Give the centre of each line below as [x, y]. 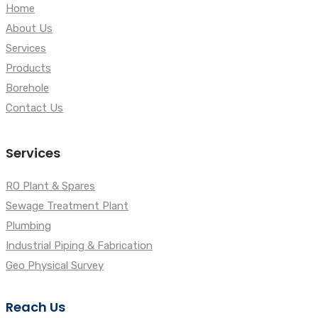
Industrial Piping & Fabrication [79, 246]
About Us [29, 29]
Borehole [27, 88]
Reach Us [35, 307]
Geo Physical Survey [55, 266]
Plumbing [28, 226]
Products [28, 68]
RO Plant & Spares [50, 186]
